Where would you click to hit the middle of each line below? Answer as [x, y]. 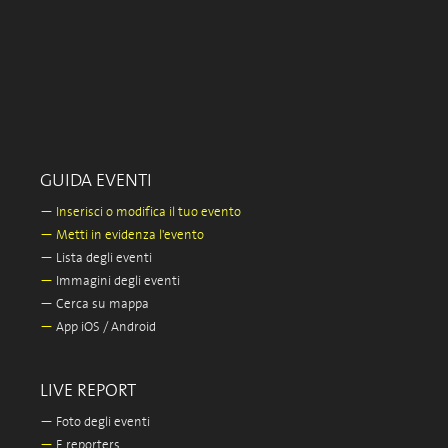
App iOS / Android [104, 327]
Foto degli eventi [101, 422]
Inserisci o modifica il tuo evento [147, 212]
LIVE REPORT [88, 391]
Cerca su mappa [101, 304]
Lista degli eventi [102, 258]
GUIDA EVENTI [96, 181]
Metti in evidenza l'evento [128, 235]
